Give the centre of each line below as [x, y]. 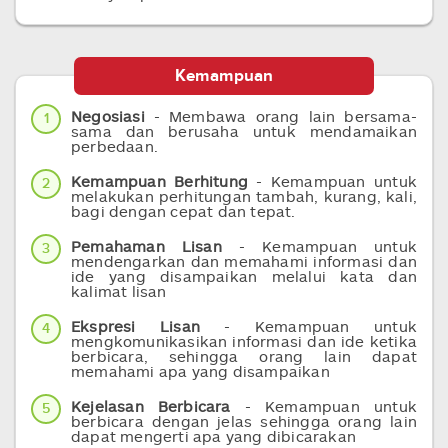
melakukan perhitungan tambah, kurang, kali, [244, 196]
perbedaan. [114, 146]
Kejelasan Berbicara [151, 406]
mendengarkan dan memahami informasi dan [244, 261]
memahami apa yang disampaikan [200, 371]
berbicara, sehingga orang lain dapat [244, 356]
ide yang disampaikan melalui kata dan [244, 276]
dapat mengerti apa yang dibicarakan [213, 436]
